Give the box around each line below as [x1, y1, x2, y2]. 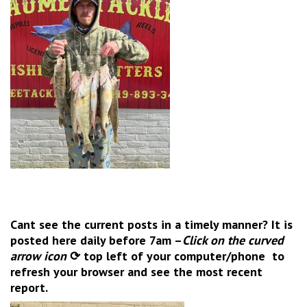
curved [248, 232, 284, 248]
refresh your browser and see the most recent [10, 263, 262, 280]
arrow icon [10, 247, 66, 264]
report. [10, 279, 51, 295]
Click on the [182, 232, 248, 248]
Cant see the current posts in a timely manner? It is [10, 216, 293, 232]
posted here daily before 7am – [10, 232, 182, 248]
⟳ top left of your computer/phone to [66, 247, 284, 264]
